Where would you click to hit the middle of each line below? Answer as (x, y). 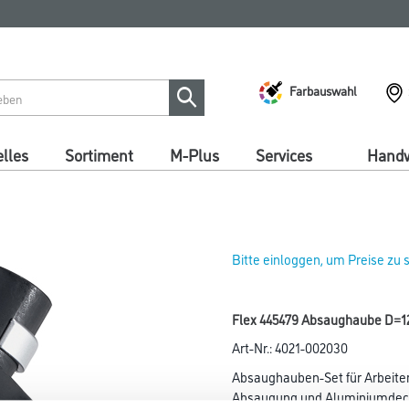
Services (284, 154)
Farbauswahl (323, 89)
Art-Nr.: (253, 347)
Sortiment (99, 154)
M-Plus (194, 154)
